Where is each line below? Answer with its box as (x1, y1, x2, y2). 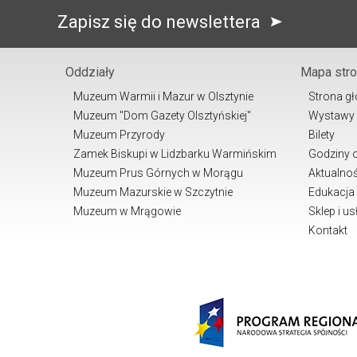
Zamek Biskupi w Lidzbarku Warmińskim (73, 147, 277, 161)
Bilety (308, 128, 335, 142)
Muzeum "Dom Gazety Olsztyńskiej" (73, 109, 251, 123)
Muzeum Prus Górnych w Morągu (73, 167, 243, 180)
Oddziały (65, 65, 115, 80)
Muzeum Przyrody (73, 128, 165, 142)
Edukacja (308, 186, 355, 199)
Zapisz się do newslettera (57, 12, 265, 33)
